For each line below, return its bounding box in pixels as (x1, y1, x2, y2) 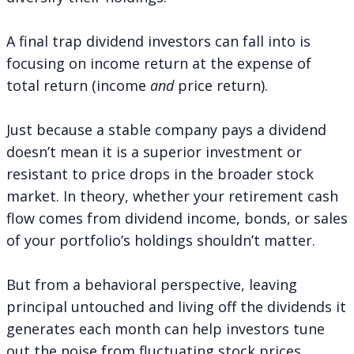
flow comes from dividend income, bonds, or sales (6, 208, 348, 228)
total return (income (6, 75, 150, 95)
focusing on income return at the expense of (6, 53, 311, 73)
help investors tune (192, 318, 325, 338)
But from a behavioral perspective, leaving (6, 274, 297, 294)
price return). (174, 75, 268, 95)
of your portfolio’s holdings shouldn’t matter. (6, 230, 315, 250)
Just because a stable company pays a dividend (6, 119, 326, 139)
